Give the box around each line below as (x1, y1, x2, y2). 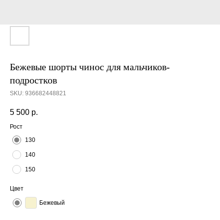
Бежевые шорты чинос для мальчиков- (10, 61, 170, 72)
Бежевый (39, 199, 65, 207)
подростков (10, 75, 57, 85)
